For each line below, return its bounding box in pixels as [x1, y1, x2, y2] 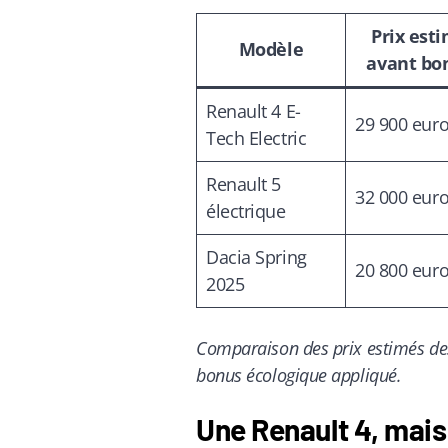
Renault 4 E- [206, 98, 301, 123]
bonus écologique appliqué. [196, 362, 402, 387]
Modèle [238, 36, 304, 61]
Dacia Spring [206, 244, 307, 269]
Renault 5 [206, 171, 281, 196]
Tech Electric [206, 125, 307, 150]
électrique [206, 198, 286, 223]
